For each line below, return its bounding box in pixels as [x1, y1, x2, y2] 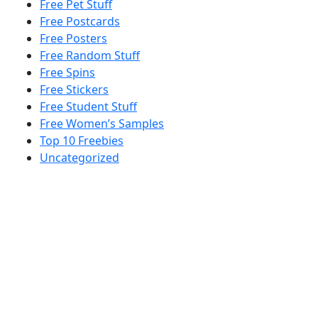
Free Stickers [40, 81, 109, 97]
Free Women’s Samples [40, 115, 164, 131]
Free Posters [40, 30, 107, 46]
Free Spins [40, 64, 95, 80]
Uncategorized [40, 149, 119, 165]
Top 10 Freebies [40, 132, 124, 148]
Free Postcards [40, 13, 120, 29]
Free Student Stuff [40, 98, 137, 114]
